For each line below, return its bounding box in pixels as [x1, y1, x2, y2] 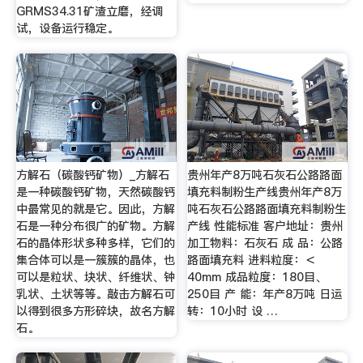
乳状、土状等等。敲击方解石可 [15, 285, 175, 302]
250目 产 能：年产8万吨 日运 [187, 285, 343, 302]
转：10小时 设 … [187, 302, 279, 319]
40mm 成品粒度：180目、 [187, 268, 327, 285]
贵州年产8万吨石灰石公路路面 [187, 166, 343, 183]
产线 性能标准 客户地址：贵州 [187, 217, 344, 234]
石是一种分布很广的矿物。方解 [15, 217, 175, 234]
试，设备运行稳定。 [15, 20, 118, 37]
